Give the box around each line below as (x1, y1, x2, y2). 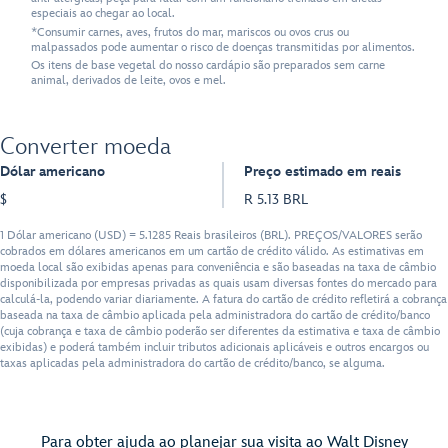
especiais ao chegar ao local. (31, 5, 176, 21)
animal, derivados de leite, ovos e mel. (31, 73, 227, 89)
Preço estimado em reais (244, 162, 401, 180)
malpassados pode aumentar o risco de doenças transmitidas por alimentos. (31, 39, 416, 55)
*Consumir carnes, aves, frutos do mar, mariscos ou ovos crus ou (31, 24, 350, 40)
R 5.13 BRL (244, 190, 308, 208)
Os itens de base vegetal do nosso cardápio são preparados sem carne (31, 58, 386, 74)
